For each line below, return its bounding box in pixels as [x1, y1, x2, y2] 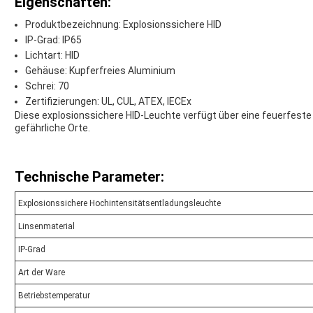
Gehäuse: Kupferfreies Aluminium [25, 65, 175, 77]
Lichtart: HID [25, 50, 80, 61]
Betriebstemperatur [18, 291, 90, 301]
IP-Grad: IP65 [25, 34, 82, 46]
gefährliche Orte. [15, 122, 90, 134]
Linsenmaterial [18, 221, 75, 232]
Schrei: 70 [25, 80, 69, 92]
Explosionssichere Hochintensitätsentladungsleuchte [18, 198, 221, 209]
